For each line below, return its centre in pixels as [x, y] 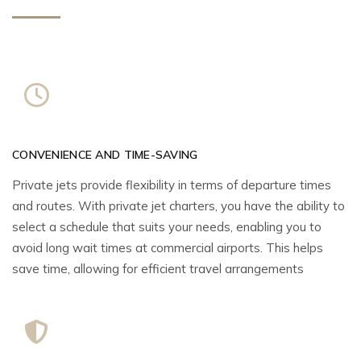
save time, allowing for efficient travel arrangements [158, 269]
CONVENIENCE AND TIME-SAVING [105, 155]
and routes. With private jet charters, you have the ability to [178, 206]
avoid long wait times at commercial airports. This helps [168, 248]
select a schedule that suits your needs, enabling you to [167, 227]
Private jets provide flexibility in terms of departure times [172, 185]
